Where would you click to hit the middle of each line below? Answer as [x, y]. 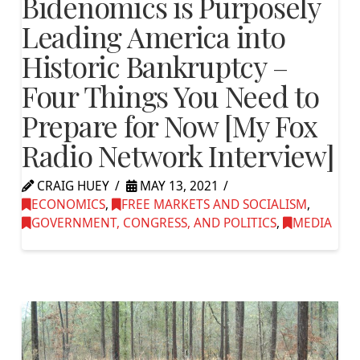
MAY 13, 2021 [177, 186]
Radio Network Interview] [178, 155]
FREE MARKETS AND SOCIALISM [214, 204]
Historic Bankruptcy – [154, 65]
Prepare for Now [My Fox [169, 125]
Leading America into [153, 36]
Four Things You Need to [170, 95]
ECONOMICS [68, 204]
